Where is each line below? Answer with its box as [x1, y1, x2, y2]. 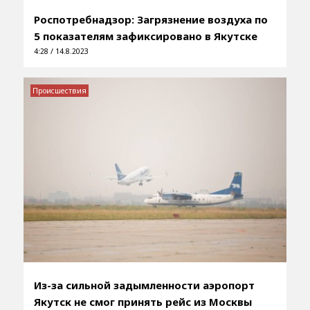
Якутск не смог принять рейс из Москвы [33, 294, 252, 309]
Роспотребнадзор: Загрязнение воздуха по [33, 12, 268, 27]
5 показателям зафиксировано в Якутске [33, 29, 257, 44]
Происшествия [32, 86, 86, 96]
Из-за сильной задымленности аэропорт [33, 277, 255, 292]
